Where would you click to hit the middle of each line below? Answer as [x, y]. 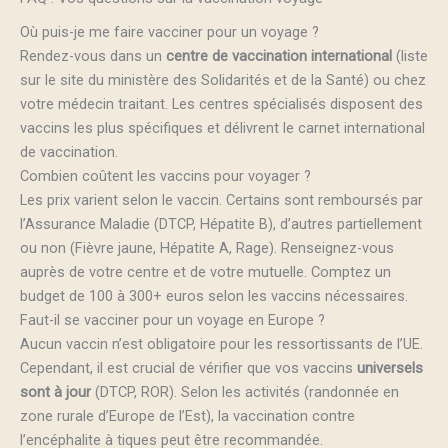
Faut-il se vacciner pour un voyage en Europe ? [172, 320]
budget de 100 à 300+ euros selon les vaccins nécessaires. [214, 296]
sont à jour [55, 392]
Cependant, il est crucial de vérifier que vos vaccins [188, 368]
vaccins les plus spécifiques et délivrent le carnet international [222, 128]
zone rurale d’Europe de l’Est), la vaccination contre [187, 416]
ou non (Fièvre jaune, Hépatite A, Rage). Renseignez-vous [207, 248]
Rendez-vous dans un [93, 56]
